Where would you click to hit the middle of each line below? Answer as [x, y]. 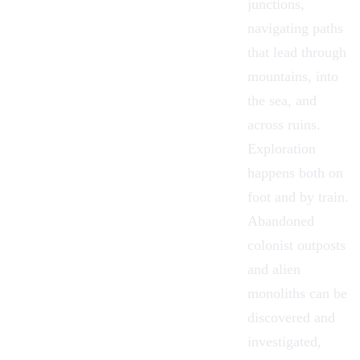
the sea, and [282, 101]
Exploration [282, 149]
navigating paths [295, 29]
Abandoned [281, 221]
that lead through [297, 53]
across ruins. [284, 125]
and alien [274, 270]
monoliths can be [297, 294]
